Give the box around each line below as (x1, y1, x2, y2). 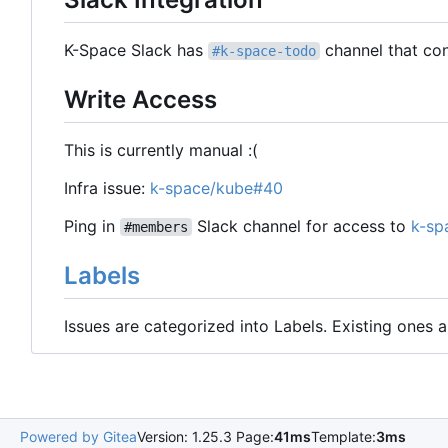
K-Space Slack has (64, 40, 208, 61)
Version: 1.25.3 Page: (137, 428, 274, 446)
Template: (311, 428, 376, 446)
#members (124, 219, 188, 236)
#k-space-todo (212, 43, 316, 60)
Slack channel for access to (192, 216, 411, 237)
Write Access (64, 85, 217, 115)
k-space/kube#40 (150, 178, 283, 199)
